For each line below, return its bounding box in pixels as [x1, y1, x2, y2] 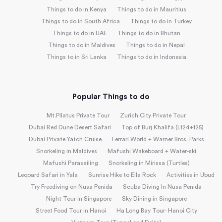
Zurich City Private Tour [120, 112, 186, 118]
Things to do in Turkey [130, 18, 192, 24]
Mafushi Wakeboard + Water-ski [108, 148, 196, 154]
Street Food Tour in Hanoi [35, 207, 106, 214]
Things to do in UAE [52, 30, 107, 36]
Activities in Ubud [166, 171, 215, 178]
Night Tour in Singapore [46, 195, 111, 202]
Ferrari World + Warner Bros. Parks [111, 136, 204, 142]
